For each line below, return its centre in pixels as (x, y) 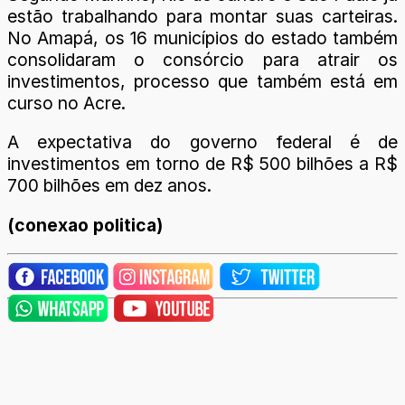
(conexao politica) (85, 225)
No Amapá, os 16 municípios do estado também (202, 38)
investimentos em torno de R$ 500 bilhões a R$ (202, 164)
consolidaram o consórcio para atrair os (202, 60)
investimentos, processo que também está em (202, 82)
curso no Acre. (66, 104)
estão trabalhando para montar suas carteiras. (202, 17)
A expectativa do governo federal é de (202, 142)
